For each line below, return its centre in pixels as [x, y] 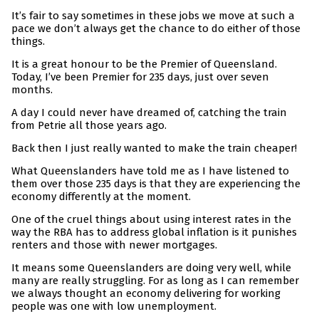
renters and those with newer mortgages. [114, 245]
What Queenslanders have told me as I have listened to [150, 171]
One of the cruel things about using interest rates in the [151, 220]
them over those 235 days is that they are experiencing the [156, 184]
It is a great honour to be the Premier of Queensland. [144, 64]
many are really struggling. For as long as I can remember [155, 281]
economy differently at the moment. [101, 197]
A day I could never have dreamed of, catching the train [149, 113]
